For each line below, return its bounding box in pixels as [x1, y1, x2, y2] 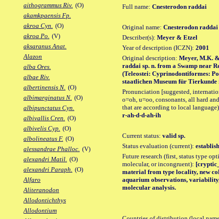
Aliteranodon [23, 186, 59, 194]
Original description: [122, 54, 179, 62]
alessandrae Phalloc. [23, 145, 80, 153]
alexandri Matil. [23, 155, 67, 163]
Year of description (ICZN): [122, 44, 196, 51]
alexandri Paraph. [23, 166, 72, 174]
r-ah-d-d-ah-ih [122, 111, 161, 119]
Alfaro [23, 176, 41, 184]
